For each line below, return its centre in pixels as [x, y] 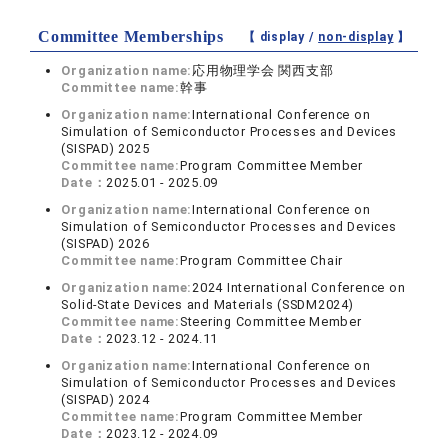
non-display [356, 36]
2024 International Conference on [299, 287]
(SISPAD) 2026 [105, 243]
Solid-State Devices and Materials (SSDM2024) [207, 304]
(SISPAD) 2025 [105, 148]
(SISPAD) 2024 [105, 399]
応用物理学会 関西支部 [263, 70]
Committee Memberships [131, 36]
